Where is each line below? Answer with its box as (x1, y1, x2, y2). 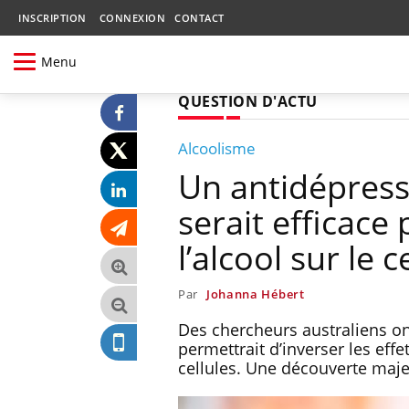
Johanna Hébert (205, 285, 305, 302)
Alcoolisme (178, 137, 256, 159)
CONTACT (174, 11, 225, 25)
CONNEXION (99, 11, 165, 25)
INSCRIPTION (18, 11, 87, 25)
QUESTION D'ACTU (178, 90, 318, 111)
